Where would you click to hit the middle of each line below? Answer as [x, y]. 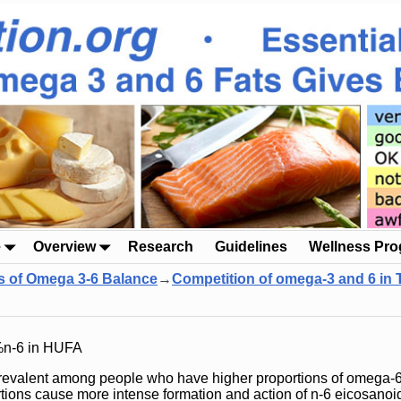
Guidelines [251, 247]
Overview [64, 247]
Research [161, 247]
